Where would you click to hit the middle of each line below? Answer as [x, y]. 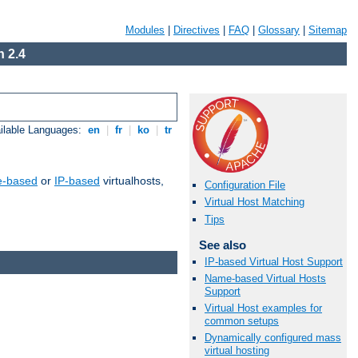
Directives [197, 30]
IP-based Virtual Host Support [274, 261]
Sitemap [328, 30]
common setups [242, 321]
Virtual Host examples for [263, 308]
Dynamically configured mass [273, 338]
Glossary [279, 30]
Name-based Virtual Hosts [265, 278]
